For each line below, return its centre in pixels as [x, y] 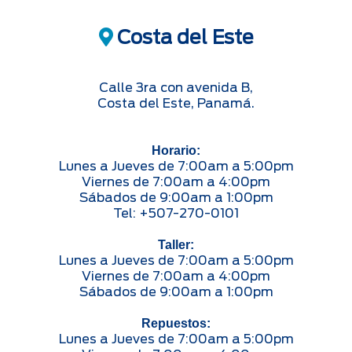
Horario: [176, 150]
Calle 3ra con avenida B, [176, 87]
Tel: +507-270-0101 [176, 213]
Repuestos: [176, 323]
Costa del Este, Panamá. [176, 103]
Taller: [176, 244]
